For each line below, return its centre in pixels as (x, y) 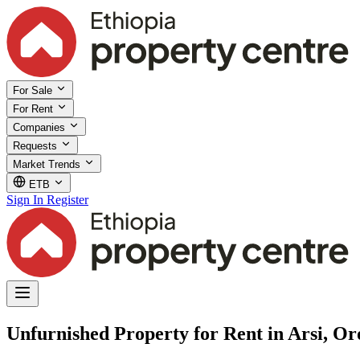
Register (67, 199)
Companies (41, 127)
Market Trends (48, 164)
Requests (37, 145)
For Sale (34, 90)
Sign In (25, 199)
